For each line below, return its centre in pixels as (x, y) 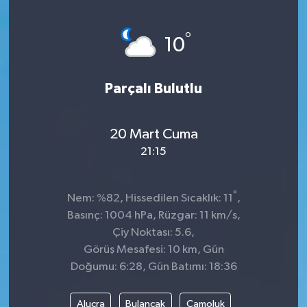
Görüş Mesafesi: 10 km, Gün (153, 249)
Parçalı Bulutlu (153, 88)
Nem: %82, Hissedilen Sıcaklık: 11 (150, 198)
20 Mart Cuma (153, 135)
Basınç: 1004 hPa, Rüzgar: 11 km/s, (153, 215)
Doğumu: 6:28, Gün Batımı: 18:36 (153, 267)
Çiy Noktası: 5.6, (153, 232)
